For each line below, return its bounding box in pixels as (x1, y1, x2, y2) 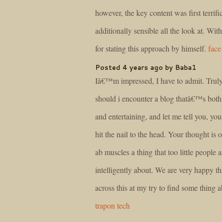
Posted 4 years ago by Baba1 (95, 62, 196, 72)
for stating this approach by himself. (95, 43, 208, 54)
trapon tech (95, 200, 130, 211)
